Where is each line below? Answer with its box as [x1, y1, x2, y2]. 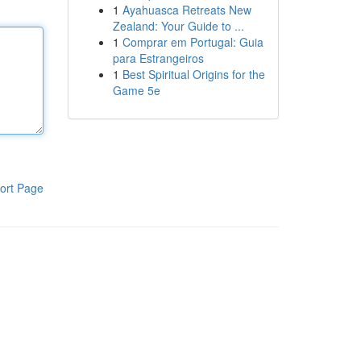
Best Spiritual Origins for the [122, 66, 265, 82]
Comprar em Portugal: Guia [122, 34, 263, 50]
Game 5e [112, 82, 160, 98]
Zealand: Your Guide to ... [112, 18, 244, 34]
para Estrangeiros [112, 50, 204, 66]
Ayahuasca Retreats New [122, 2, 251, 18]
